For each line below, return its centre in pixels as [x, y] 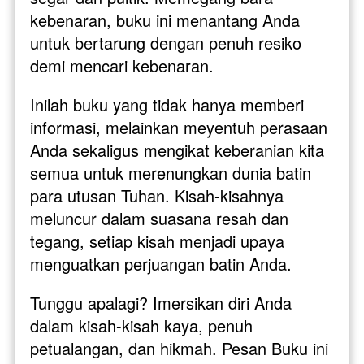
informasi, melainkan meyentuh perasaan [179, 127]
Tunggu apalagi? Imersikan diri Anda [161, 302]
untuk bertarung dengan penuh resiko [166, 42]
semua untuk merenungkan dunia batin [171, 172]
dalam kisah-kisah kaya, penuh [141, 325]
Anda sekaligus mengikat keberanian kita [177, 149]
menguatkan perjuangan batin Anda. [161, 263]
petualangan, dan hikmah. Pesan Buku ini [179, 348]
